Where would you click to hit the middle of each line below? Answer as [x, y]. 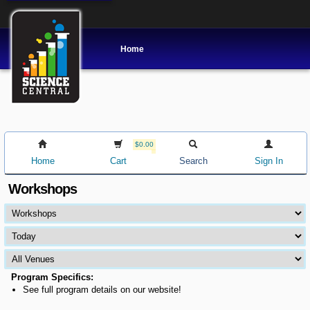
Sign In [268, 161]
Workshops [43, 189]
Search [193, 161]
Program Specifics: [53, 277]
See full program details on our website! [102, 289]
